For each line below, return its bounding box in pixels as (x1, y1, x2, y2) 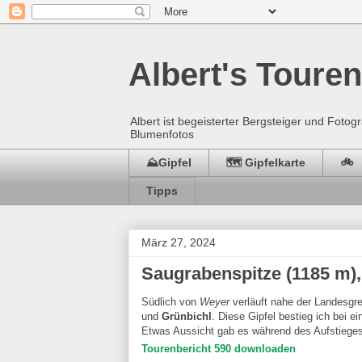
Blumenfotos (130, 128, 194, 141)
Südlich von (141, 295, 200, 308)
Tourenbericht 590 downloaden (141, 342, 296, 355)
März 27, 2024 (141, 235, 216, 249)
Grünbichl (162, 309, 212, 322)
